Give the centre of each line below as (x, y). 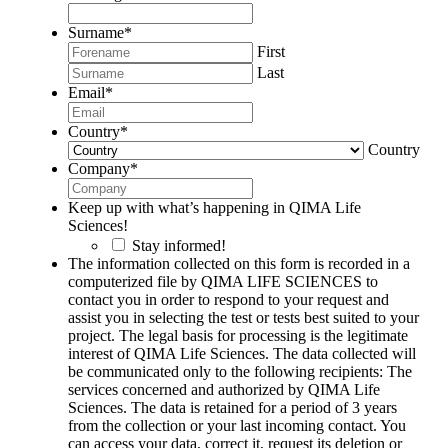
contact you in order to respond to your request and (228, 300)
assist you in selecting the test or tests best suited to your (243, 318)
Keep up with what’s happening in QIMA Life (214, 208)
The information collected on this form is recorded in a (239, 264)
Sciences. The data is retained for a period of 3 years (232, 408)
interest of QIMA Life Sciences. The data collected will (242, 354)
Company (99, 169)
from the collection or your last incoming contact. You (237, 426)
